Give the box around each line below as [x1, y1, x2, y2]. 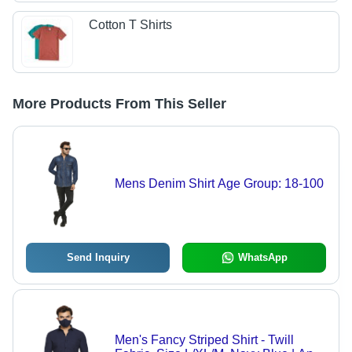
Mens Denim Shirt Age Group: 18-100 [114, 177, 324, 191]
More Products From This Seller [13, 96, 226, 112]
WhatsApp [237, 251, 288, 264]
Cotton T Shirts [89, 17, 173, 31]
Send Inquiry [66, 251, 130, 264]
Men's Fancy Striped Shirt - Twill [114, 333, 294, 347]
